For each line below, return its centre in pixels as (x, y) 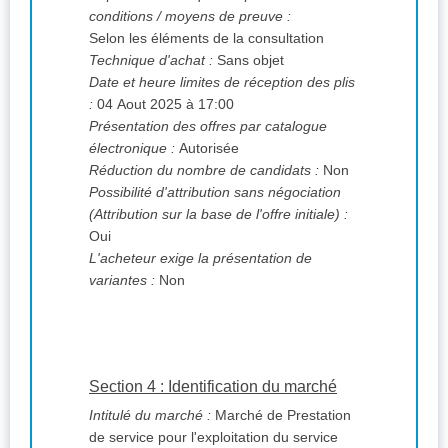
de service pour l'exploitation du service (213, 437)
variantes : (122, 280)
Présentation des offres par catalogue (208, 126)
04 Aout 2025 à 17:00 (163, 104)
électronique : (132, 148)
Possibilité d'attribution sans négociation (215, 192)
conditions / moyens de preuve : (190, 16)
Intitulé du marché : (150, 415)
